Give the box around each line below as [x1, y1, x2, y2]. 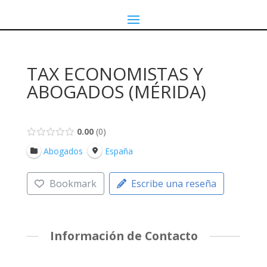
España [104, 145, 133, 157]
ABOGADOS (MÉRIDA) [26, 79, 206, 104]
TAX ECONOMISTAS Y [26, 61, 203, 86]
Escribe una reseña [131, 177, 217, 191]
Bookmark [49, 177, 97, 191]
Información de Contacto [49, 228, 198, 244]
